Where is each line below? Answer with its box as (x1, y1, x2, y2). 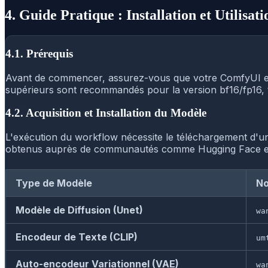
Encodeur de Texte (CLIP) (16, 231, 138, 243)
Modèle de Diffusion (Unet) (16, 204, 143, 216)
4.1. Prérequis (5, 47, 73, 60)
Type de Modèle (16, 177, 92, 189)
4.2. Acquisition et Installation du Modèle (5, 106, 206, 120)
